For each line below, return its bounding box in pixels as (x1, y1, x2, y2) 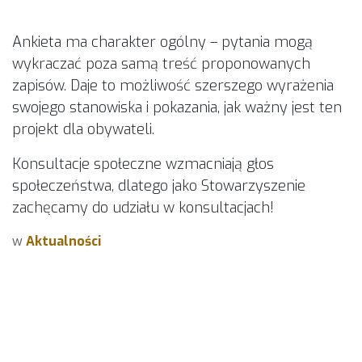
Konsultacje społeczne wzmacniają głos (12, 154, 274, 174)
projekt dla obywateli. (12, 120, 162, 139)
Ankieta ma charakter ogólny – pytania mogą (12, 32, 313, 52)
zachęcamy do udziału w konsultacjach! (12, 198, 278, 217)
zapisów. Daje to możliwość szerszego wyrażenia (12, 76, 334, 95)
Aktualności (26, 233, 101, 250)
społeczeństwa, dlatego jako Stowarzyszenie (12, 176, 305, 196)
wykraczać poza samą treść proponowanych (12, 54, 310, 74)
